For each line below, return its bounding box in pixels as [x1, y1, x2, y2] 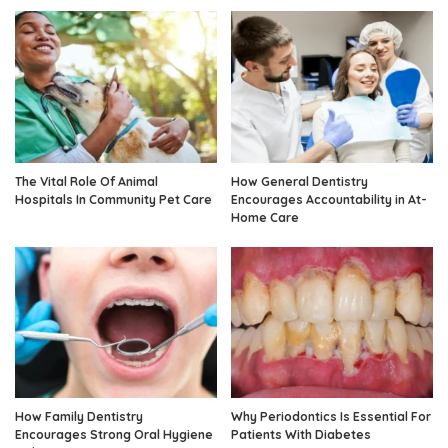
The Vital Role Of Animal [15, 173, 158, 189]
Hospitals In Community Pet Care [15, 191, 212, 207]
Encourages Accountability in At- [231, 191, 427, 207]
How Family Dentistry [15, 409, 143, 425]
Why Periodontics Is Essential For [231, 409, 431, 425]
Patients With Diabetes [231, 427, 371, 443]
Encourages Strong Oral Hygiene [15, 427, 213, 443]
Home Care [231, 209, 299, 225]
